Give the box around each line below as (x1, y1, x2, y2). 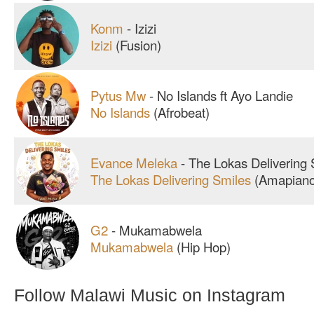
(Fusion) (112, 35, 161, 54)
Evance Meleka (90, 153, 177, 172)
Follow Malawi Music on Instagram (14, 285, 285, 305)
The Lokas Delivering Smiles (90, 170, 251, 189)
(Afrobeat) (150, 102, 210, 121)
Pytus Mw (90, 86, 149, 104)
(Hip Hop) (173, 237, 231, 256)
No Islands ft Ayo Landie (157, 86, 293, 104)
